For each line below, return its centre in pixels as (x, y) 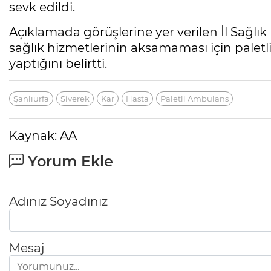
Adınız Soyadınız (58, 202)
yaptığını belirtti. (58, 64)
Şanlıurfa (31, 99)
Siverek (75, 99)
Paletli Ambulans (194, 99)
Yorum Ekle (68, 162)
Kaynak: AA (43, 136)
